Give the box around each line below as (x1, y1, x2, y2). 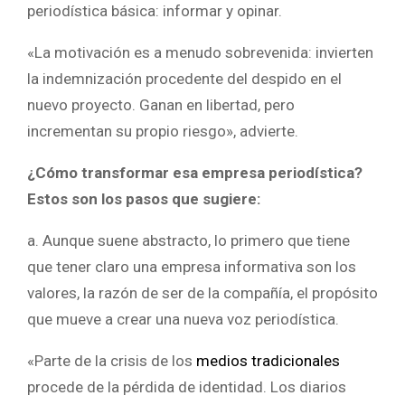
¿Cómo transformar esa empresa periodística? (27, 163, 363, 182)
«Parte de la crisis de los (27, 351, 196, 370)
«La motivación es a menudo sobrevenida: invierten (27, 42, 373, 61)
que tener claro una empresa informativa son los (27, 257, 356, 276)
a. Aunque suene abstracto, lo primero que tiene (27, 231, 350, 250)
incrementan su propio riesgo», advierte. (27, 121, 298, 140)
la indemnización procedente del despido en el (27, 69, 342, 88)
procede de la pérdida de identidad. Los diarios (27, 377, 346, 396)
